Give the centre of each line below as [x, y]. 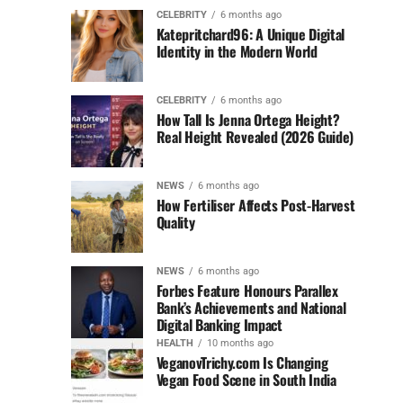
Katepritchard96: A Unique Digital [251, 35]
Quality [175, 223]
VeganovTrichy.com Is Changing [242, 363]
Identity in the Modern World [237, 52]
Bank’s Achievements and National [251, 308]
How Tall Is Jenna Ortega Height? [248, 120]
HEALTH [175, 344]
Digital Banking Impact [219, 325]
